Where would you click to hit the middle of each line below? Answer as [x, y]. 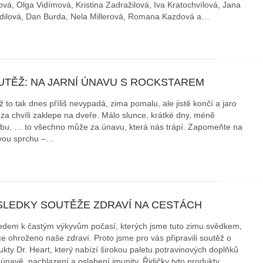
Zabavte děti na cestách [207, 17]
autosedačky [48, 31]
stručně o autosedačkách [80, 58]
